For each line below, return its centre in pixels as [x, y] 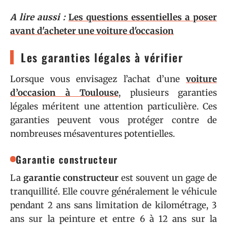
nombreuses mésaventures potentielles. [92, 134]
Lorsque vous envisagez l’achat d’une [98, 79]
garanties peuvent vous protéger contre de [113, 120]
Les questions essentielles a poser [143, 17]
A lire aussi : [38, 17]
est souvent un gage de [168, 178]
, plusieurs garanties [168, 93]
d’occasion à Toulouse [64, 93]
